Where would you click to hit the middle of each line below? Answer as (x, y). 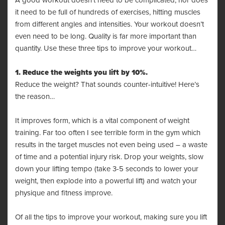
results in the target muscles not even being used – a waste (111, 145)
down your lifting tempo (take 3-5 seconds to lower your (107, 169)
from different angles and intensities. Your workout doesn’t (109, 24)
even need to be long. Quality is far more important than (106, 36)
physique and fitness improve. (64, 193)
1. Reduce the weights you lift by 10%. (81, 72)
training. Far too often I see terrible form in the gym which (108, 133)
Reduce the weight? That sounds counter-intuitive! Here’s (107, 84)
